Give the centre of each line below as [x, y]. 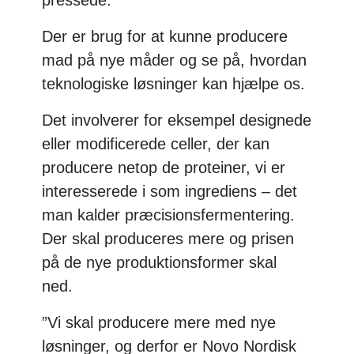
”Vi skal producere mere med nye [159, 322]
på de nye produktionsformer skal [160, 262]
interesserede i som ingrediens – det [170, 191]
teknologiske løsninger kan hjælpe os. [174, 83]
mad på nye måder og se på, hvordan [175, 60]
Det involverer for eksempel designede [177, 120]
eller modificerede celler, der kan [156, 143]
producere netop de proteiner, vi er [164, 167]
